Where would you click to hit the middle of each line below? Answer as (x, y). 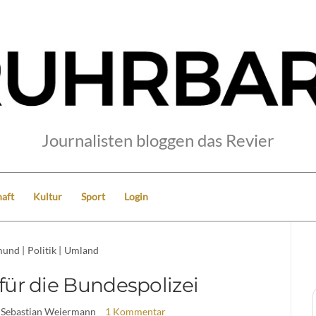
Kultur (48, 196)
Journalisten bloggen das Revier (158, 140)
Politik (42, 250)
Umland (81, 250)
